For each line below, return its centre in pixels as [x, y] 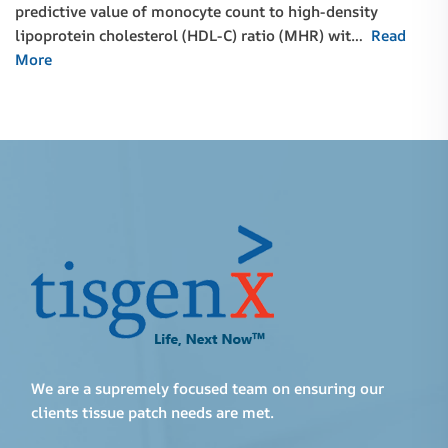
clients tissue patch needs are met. [152, 413]
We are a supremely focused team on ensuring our [207, 389]
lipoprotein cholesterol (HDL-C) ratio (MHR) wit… [193, 36]
